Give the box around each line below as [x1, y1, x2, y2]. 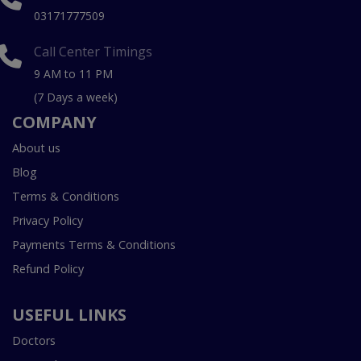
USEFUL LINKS [12, 304, 127, 326]
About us [12, 140, 60, 156]
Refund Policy [12, 261, 84, 277]
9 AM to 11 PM [34, 66, 113, 82]
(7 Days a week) [34, 89, 118, 106]
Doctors [12, 333, 56, 349]
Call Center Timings [34, 43, 152, 61]
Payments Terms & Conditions [12, 237, 176, 253]
